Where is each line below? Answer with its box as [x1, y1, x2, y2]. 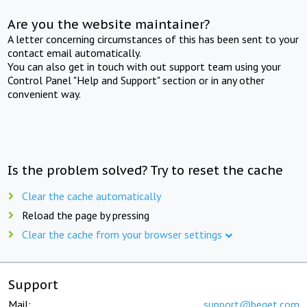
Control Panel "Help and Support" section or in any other [8, 73, 265, 87]
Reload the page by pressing [22, 208, 149, 222]
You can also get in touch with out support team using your [8, 59, 282, 73]
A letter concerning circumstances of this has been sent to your [8, 32, 299, 46]
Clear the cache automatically [22, 188, 161, 203]
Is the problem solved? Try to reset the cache [8, 162, 284, 178]
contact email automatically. [8, 45, 142, 60]
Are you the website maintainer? [8, 16, 210, 32]
